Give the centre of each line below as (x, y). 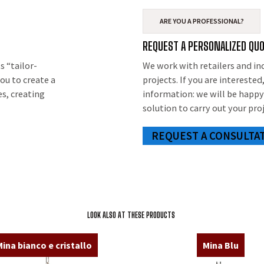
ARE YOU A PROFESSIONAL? (202, 21)
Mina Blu (220, 245)
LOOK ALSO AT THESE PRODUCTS (131, 215)
